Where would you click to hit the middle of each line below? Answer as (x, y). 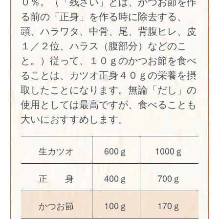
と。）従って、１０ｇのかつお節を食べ (109, 60)
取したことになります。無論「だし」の (109, 89)
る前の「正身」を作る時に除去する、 (104, 16)
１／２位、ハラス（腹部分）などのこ (104, 45)
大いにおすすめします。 (75, 119)
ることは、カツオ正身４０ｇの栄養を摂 (109, 75)
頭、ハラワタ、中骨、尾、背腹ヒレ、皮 (109, 31)
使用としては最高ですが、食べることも (109, 104)
